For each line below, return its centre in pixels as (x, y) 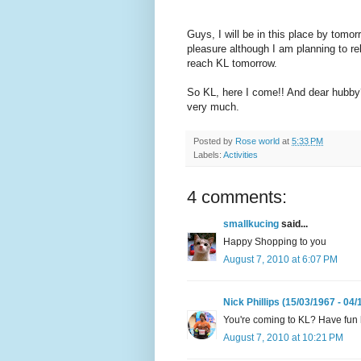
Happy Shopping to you (275, 241)
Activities (241, 154)
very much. (213, 106)
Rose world (257, 141)
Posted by (214, 141)
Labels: (208, 154)
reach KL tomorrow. (232, 63)
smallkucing (251, 224)
